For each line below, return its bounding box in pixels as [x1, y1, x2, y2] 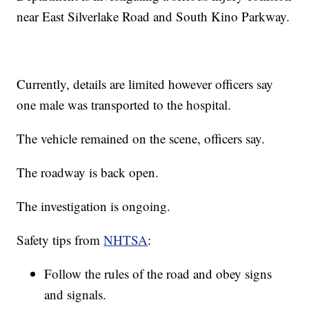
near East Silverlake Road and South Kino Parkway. [17, 8, 290, 26]
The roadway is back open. [17, 163, 159, 181]
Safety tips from [17, 231, 104, 249]
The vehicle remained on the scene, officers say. [17, 130, 266, 148]
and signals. [44, 286, 107, 303]
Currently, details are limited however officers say [17, 75, 274, 93]
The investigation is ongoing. [17, 197, 171, 215]
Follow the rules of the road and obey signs [44, 265, 272, 283]
